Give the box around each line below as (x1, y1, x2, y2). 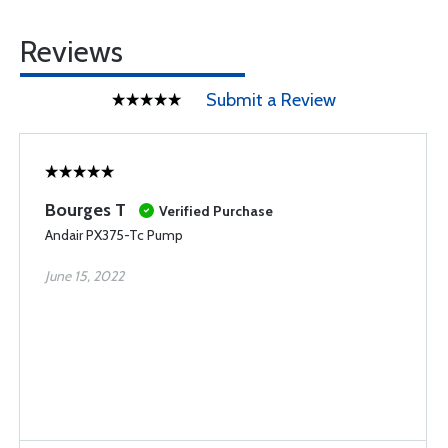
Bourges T (45, 199, 126, 221)
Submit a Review (206, 89, 336, 111)
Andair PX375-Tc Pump (45, 226, 183, 244)
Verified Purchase (159, 202, 273, 220)
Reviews (20, 33, 123, 70)
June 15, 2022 (45, 267, 124, 285)
